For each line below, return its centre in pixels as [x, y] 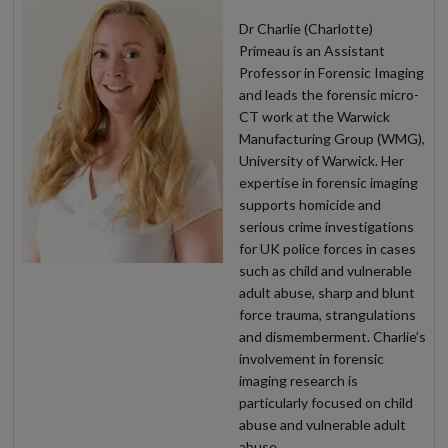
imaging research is [298, 381]
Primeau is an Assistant [312, 51]
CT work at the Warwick [314, 117]
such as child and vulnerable [325, 271]
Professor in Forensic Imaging [331, 73]
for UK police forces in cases [327, 249]
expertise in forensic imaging [328, 183]
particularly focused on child [326, 403]
